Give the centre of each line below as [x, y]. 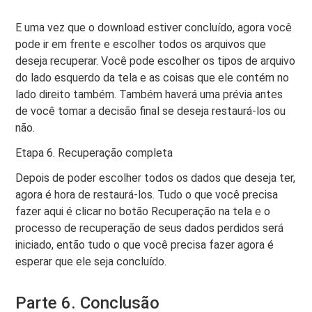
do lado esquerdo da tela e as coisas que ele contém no [153, 78]
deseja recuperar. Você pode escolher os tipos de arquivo [156, 61]
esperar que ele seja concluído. [91, 262]
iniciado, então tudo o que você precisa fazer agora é [145, 245]
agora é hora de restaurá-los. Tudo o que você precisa [147, 195]
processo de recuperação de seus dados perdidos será [150, 228]
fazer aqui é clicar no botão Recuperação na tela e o [143, 212]
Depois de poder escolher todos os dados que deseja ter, [156, 178]
